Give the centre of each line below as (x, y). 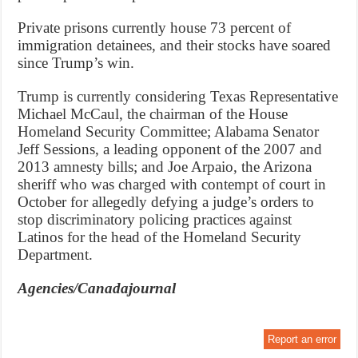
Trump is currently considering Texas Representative (178, 96)
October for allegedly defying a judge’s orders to (166, 201)
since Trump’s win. (76, 62)
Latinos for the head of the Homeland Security (160, 237)
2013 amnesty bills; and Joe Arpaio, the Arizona (165, 166)
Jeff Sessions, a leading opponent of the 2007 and (170, 149)
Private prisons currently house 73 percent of (155, 27)
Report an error (302, 339)
